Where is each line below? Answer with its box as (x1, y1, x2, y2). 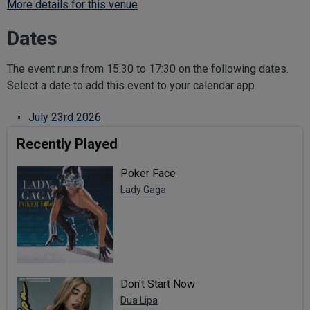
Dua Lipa (120, 295, 158, 307)
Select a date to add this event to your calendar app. (7, 79, 257, 93)
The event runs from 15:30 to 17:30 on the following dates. (7, 62, 289, 76)
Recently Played (17, 136, 118, 153)
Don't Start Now (120, 277, 196, 291)
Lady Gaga (120, 184, 167, 196)
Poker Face (120, 167, 176, 181)
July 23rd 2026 (28, 111, 101, 125)
